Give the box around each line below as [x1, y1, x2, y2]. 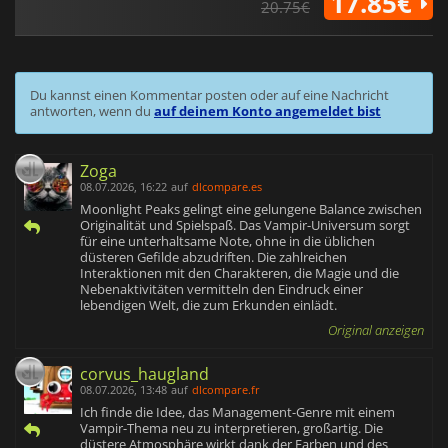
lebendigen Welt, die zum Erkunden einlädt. [80, 296, 337, 315]
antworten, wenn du [30, 102, 154, 121]
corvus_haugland [80, 363, 209, 386]
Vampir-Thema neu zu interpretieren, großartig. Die [80, 419, 383, 438]
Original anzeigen [328, 321, 424, 340]
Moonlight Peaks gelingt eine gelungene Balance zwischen [80, 200, 422, 219]
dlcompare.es [192, 179, 262, 195]
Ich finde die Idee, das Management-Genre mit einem [80, 403, 395, 422]
